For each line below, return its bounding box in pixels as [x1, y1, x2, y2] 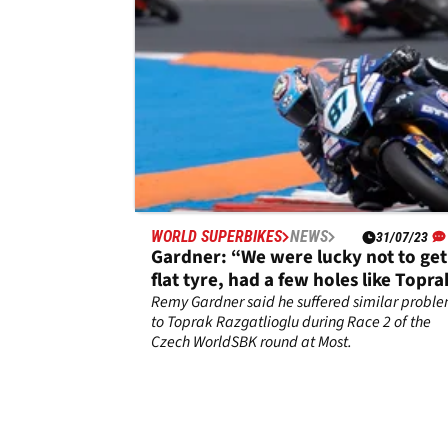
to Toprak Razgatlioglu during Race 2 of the [151, 311, 431, 334]
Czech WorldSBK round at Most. [151, 331, 352, 354]
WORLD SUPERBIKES [151, 227, 282, 247]
